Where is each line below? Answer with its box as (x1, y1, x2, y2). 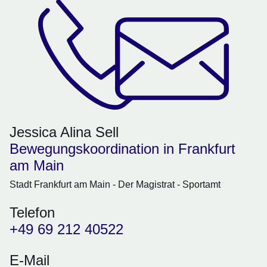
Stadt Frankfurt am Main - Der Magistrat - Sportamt (10, 179, 221, 190)
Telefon (10, 204, 55, 221)
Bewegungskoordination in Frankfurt (10, 141, 235, 157)
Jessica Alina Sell (10, 124, 119, 141)
